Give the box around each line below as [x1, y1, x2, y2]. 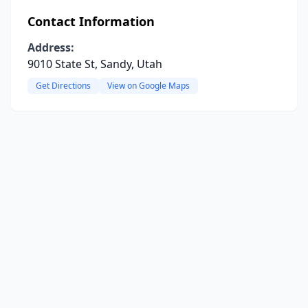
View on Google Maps [107, 80, 190, 91]
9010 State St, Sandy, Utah [27, 56, 162, 71]
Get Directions [36, 80, 91, 91]
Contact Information [27, 13, 155, 30]
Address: [27, 40, 74, 55]
